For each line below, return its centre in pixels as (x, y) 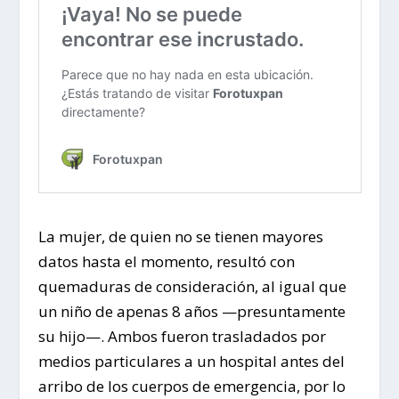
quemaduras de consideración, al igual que (192, 287)
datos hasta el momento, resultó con (166, 262)
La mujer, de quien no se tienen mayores (180, 237)
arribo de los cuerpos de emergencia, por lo (191, 387)
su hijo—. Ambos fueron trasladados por (182, 337)
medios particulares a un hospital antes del (191, 362)
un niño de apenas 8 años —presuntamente (191, 312)
